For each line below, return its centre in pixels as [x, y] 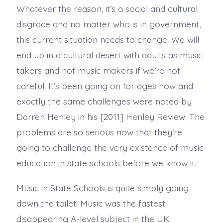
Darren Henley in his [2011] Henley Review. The [110, 116]
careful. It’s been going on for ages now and [105, 85]
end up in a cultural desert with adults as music [109, 55]
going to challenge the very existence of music [110, 147]
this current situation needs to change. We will [108, 39]
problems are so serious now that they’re [99, 132]
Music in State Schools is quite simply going [102, 187]
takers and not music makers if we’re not [98, 70]
